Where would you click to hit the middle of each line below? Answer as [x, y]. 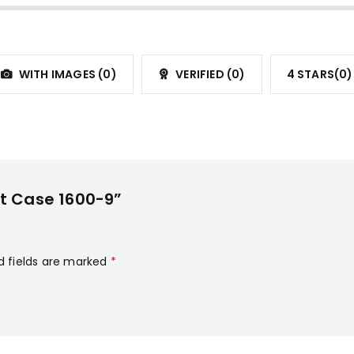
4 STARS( [313, 75]
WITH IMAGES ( [60, 75]
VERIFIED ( [203, 75]
